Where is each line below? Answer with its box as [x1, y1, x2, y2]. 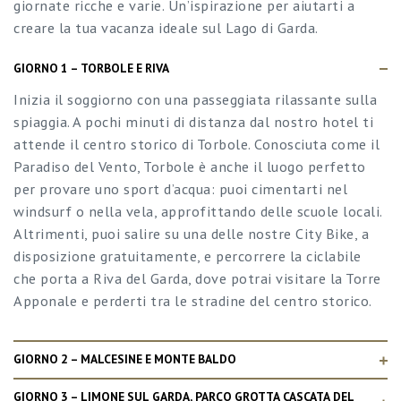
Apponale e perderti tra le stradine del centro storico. [13, 291, 372, 311]
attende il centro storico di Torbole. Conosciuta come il [13, 134, 380, 154]
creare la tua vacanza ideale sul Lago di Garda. [13, 17, 319, 37]
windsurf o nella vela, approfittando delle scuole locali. [13, 201, 383, 221]
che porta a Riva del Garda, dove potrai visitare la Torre [13, 269, 381, 288]
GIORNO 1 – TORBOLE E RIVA [13, 59, 169, 76]
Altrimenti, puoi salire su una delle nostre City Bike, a [13, 224, 369, 243]
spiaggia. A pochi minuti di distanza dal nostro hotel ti [13, 112, 373, 132]
